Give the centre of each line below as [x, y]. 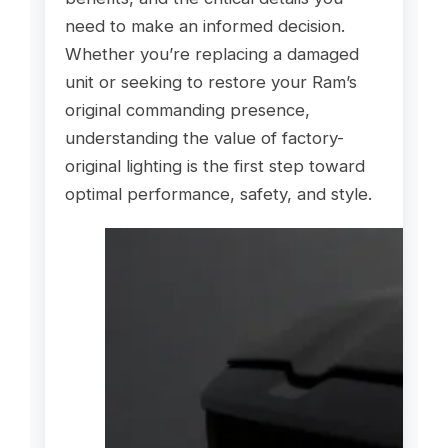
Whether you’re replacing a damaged [211, 53]
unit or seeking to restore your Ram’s [210, 81]
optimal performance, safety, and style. [218, 193]
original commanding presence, [187, 109]
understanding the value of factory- [204, 137]
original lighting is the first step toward [214, 165]
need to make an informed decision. [204, 25]
